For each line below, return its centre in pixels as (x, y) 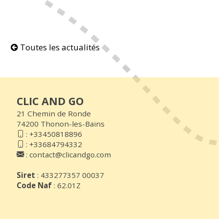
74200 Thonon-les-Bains (61, 123)
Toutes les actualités (59, 47)
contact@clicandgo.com (70, 154)
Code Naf (34, 185)
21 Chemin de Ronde (54, 113)
